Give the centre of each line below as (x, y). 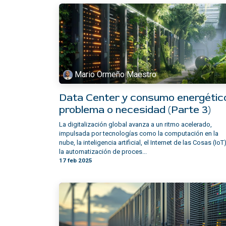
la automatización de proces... (103, 152)
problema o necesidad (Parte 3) (135, 110)
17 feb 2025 (76, 161)
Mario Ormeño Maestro (116, 75)
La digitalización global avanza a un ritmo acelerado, (135, 125)
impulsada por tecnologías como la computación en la (139, 134)
